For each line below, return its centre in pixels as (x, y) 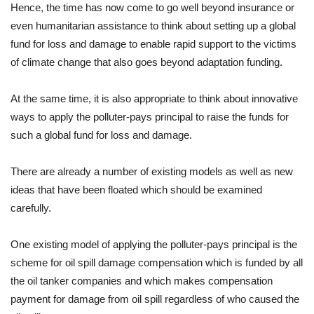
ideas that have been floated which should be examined (136, 190)
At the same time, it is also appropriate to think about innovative (154, 99)
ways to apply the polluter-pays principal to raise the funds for (150, 117)
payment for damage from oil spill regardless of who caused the (155, 299)
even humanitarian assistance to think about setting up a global (153, 26)
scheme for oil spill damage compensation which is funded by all (157, 263)
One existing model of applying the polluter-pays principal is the (154, 245)
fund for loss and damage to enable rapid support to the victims (153, 44)
